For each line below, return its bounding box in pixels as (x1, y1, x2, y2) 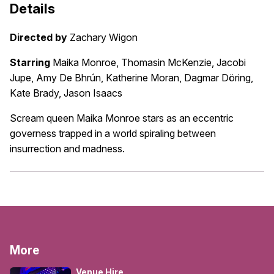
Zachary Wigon (70, 31, 138, 44)
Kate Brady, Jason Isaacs (10, 87, 122, 100)
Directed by (10, 31, 67, 44)
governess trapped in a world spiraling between (10, 127, 216, 140)
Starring (10, 56, 50, 69)
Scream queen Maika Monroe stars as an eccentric (10, 112, 234, 125)
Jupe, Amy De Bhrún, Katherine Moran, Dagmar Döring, (10, 72, 253, 84)
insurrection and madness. (10, 143, 125, 155)
